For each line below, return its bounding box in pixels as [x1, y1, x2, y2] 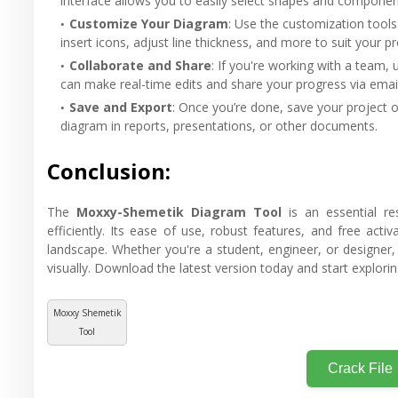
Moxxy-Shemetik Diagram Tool [76, 203, 283, 220]
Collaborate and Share [69, 56, 211, 74]
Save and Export [69, 98, 172, 115]
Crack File [328, 360, 394, 376]
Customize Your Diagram [69, 14, 228, 32]
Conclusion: [47, 155, 171, 186]
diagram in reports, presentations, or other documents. [60, 116, 378, 134]
